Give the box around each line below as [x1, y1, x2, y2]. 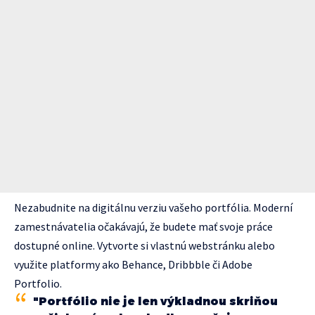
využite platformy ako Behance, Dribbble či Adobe [14, 257, 252, 272]
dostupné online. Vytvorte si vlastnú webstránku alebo [14, 238, 275, 253]
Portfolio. [14, 276, 62, 291]
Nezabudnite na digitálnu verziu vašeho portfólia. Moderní [14, 200, 292, 215]
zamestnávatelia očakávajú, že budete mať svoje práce [14, 219, 273, 234]
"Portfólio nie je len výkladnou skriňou [33, 295, 278, 309]
